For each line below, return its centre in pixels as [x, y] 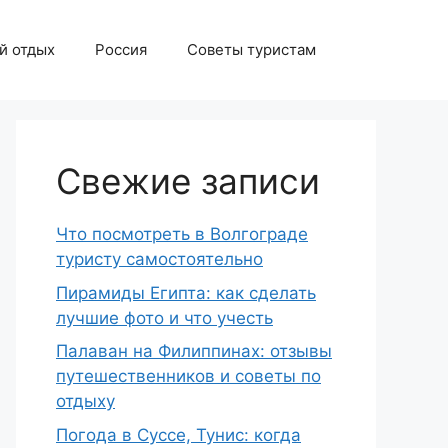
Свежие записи [188, 181]
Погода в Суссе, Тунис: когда [178, 434]
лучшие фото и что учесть [164, 317]
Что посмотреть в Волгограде [182, 234]
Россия [121, 49]
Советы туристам [251, 49]
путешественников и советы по [188, 376]
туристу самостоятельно [159, 259]
